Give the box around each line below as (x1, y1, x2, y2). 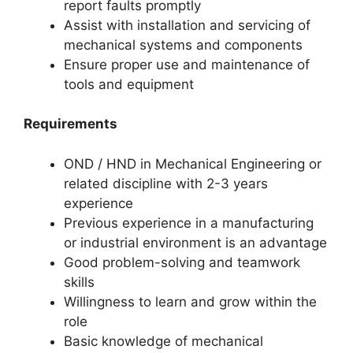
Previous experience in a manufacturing (64, 214, 314, 231)
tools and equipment (64, 76, 194, 92)
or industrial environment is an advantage (64, 234, 327, 251)
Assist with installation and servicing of (64, 17, 310, 33)
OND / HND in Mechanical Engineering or (64, 155, 321, 172)
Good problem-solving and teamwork (64, 254, 300, 270)
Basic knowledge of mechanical (64, 333, 263, 349)
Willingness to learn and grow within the (64, 293, 317, 310)
